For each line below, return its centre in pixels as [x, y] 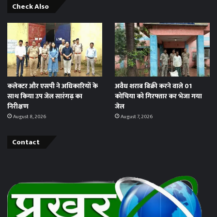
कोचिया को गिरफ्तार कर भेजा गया [158, 96]
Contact [26, 142]
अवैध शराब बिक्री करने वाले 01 [153, 86]
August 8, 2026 [30, 117]
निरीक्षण [18, 107]
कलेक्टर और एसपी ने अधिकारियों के [53, 86]
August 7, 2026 [136, 117]
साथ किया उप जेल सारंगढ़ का [45, 96]
